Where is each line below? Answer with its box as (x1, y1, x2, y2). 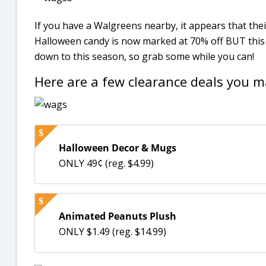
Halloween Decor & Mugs (59, 141, 176, 154)
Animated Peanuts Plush (59, 210, 176, 223)
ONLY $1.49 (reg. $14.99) (59, 225, 166, 239)
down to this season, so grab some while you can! (34, 50, 254, 63)
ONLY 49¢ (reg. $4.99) (59, 157, 154, 170)
